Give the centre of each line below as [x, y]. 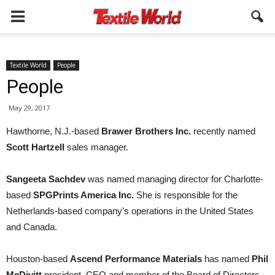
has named [227, 259]
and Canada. [32, 227]
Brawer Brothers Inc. [146, 131]
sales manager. [96, 147]
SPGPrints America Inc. [83, 195]
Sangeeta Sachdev [46, 179]
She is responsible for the [186, 195]
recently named [223, 131]
